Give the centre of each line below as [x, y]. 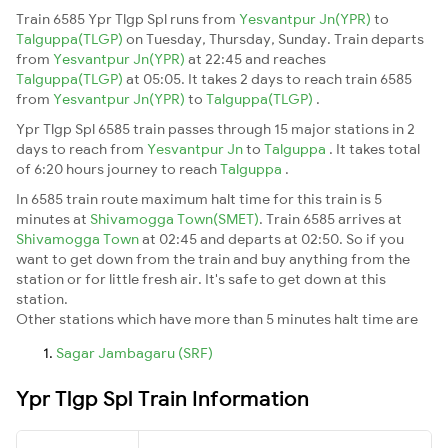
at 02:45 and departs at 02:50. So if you [273, 238]
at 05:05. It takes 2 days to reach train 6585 [269, 78]
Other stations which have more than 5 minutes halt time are [217, 318]
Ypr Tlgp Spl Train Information [162, 397]
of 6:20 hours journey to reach [118, 168]
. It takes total [374, 148]
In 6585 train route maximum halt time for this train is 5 [199, 198]
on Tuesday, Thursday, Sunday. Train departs [275, 38]
